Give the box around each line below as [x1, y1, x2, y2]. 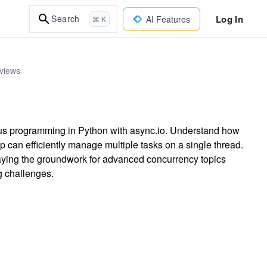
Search [51, 13, 80, 24]
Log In [215, 12, 243, 26]
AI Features [145, 13, 190, 25]
